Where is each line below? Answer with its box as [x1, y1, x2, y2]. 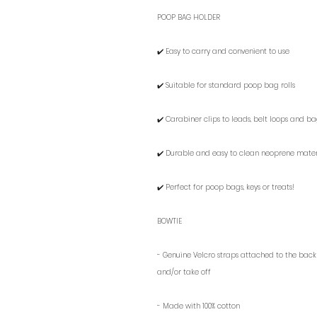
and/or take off [157, 267, 211, 277]
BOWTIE [157, 216, 182, 226]
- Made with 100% [157, 301, 215, 311]
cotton [217, 301, 240, 311]
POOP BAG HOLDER [157, 12, 220, 23]
